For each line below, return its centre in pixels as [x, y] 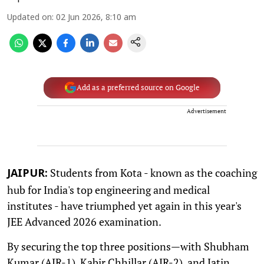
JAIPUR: [27, 174]
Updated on [29, 18]
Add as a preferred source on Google [138, 88]
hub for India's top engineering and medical [108, 189]
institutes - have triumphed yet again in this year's [124, 205]
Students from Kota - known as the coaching [152, 172]
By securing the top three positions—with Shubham [128, 246]
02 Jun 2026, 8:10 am [96, 18]
